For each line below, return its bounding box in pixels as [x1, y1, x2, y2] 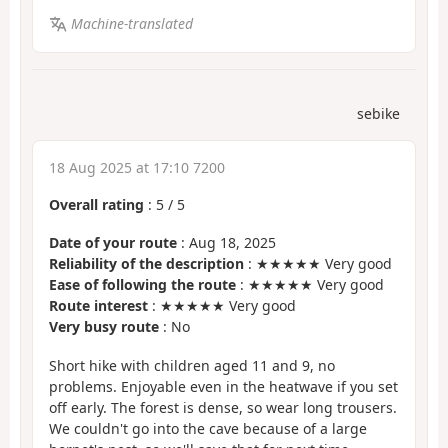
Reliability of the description [49, 254, 244, 274]
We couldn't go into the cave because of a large [49, 418, 367, 438]
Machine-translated [70, 14, 193, 34]
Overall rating [49, 194, 144, 214]
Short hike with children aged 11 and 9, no [49, 355, 335, 375]
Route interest [49, 296, 148, 316]
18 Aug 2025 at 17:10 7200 [49, 157, 225, 177]
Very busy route [49, 317, 159, 337]
